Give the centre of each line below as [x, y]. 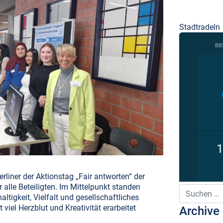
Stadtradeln [200, 27]
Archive [199, 211]
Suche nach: [200, 189]
